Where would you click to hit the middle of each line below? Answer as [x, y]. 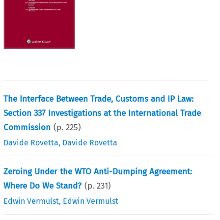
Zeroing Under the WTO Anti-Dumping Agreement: [98, 171]
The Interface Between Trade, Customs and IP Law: [99, 99]
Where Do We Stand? [43, 186]
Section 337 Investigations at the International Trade [102, 113]
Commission [27, 127]
